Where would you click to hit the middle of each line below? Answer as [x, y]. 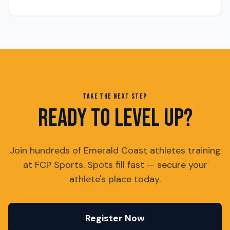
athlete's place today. [115, 179]
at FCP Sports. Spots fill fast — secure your [115, 165]
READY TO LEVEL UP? [115, 118]
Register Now [115, 218]
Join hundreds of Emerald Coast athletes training [115, 150]
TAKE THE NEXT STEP [115, 96]
